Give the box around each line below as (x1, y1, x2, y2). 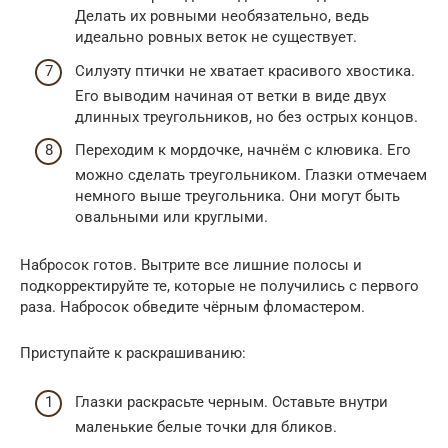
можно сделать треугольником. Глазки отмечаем (75, 166, 427, 185)
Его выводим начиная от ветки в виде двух (75, 86, 386, 105)
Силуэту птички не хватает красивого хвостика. (75, 61, 415, 80)
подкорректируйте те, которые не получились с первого (20, 277, 419, 296)
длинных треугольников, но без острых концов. (75, 107, 418, 126)
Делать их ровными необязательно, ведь (75, 7, 369, 26)
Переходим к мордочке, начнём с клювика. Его (75, 141, 411, 160)
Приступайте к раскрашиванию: (20, 344, 246, 363)
